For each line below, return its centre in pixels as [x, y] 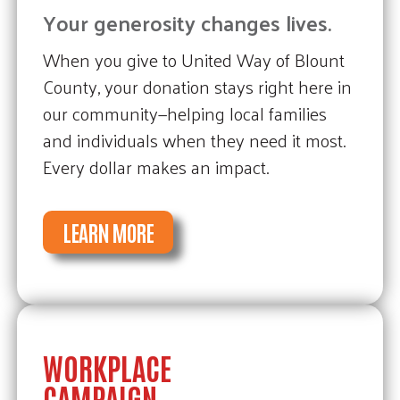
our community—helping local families [184, 112]
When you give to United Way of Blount [193, 59]
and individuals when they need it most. [194, 139]
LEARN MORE [108, 231]
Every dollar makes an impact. [155, 166]
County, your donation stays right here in [197, 86]
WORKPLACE [107, 367]
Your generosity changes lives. [187, 23]
